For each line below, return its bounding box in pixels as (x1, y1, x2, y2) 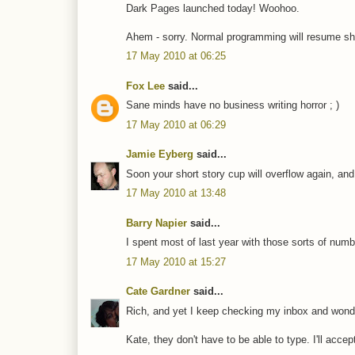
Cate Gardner (126, 285, 190, 298)
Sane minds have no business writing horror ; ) (126, 99, 339, 112)
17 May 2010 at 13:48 (126, 187, 226, 200)
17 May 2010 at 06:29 (126, 118, 226, 131)
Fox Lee (126, 79, 165, 92)
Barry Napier (126, 216, 187, 229)
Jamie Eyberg (126, 148, 193, 161)
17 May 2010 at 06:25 (126, 50, 226, 63)
